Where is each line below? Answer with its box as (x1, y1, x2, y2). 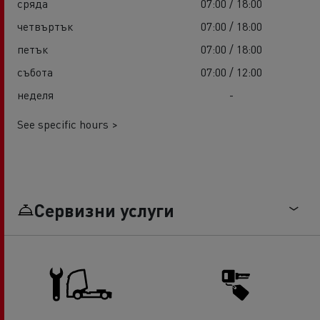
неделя (17, 87, 54, 103)
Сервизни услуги (34, 199, 174, 222)
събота (17, 64, 53, 80)
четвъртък (17, 19, 73, 34)
